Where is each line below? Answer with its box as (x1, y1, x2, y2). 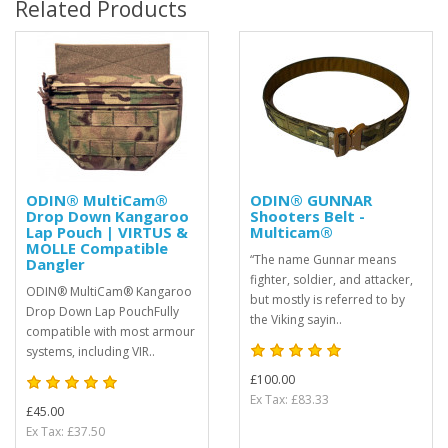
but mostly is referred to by (250, 291, 405, 308)
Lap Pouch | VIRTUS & (26, 222, 188, 242)
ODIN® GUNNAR (250, 190, 372, 210)
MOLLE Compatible (26, 238, 168, 258)
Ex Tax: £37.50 (26, 423, 105, 440)
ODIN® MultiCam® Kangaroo (26, 283, 192, 300)
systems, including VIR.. (26, 343, 155, 360)
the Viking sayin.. (250, 311, 342, 328)
